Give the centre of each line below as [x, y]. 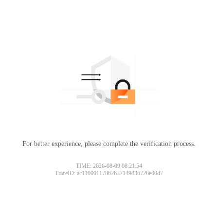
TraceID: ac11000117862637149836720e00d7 [109, 173]
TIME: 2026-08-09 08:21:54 [109, 166]
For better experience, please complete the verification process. [109, 144]
